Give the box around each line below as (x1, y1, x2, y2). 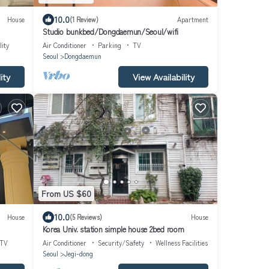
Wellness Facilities (155, 237, 208, 247)
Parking (97, 40, 121, 50)
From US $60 (41, 187, 91, 200)
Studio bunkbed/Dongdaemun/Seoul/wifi (42, 25, 179, 37)
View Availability (132, 70, 195, 83)
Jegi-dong (64, 248, 93, 258)
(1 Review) (69, 14, 98, 25)
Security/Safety (97, 237, 144, 247)
